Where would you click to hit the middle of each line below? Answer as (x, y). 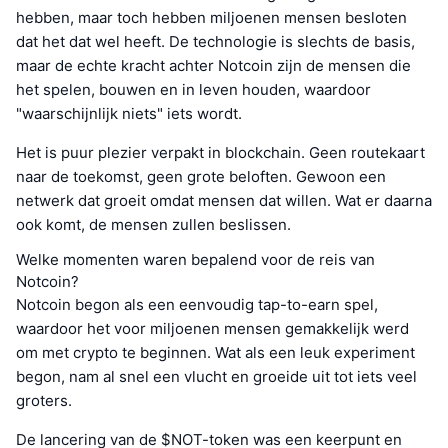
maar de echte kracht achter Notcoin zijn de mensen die (213, 66)
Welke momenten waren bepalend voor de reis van (195, 260)
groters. (44, 401)
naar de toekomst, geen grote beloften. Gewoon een (201, 177)
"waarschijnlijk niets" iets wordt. (129, 114)
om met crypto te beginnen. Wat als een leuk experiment (215, 353)
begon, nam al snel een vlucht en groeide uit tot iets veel (216, 377)
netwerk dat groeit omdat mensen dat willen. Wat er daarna (224, 201)
